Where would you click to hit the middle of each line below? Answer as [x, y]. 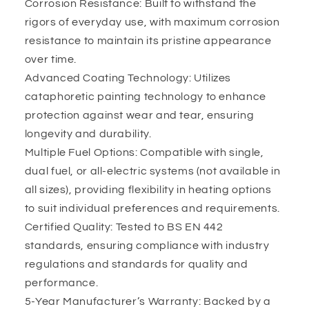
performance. [61, 282]
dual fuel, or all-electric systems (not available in [152, 171]
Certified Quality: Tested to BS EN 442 [124, 227]
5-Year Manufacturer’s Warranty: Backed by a [148, 301]
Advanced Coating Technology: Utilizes [128, 78]
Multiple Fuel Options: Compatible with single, [144, 152]
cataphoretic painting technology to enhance [145, 96]
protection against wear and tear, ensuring [139, 115]
